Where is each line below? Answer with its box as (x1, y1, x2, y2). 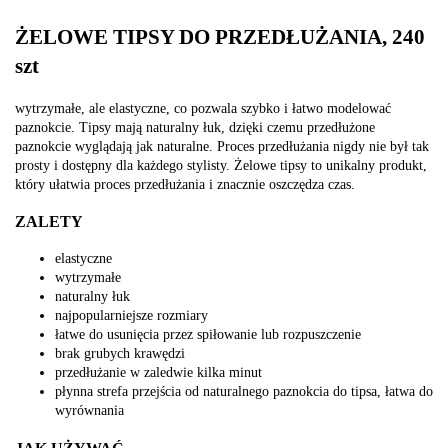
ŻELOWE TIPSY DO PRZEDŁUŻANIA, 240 (15, 25, 425, 50)
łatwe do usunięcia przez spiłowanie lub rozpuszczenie (55, 327, 361, 343)
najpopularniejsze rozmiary (55, 308, 208, 324)
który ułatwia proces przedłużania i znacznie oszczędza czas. (15, 176, 355, 192)
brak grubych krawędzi (55, 346, 185, 362)
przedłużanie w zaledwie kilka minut (55, 365, 262, 381)
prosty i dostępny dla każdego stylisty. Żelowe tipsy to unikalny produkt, (15, 157, 427, 173)
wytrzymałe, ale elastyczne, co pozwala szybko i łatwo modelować (15, 100, 391, 116)
